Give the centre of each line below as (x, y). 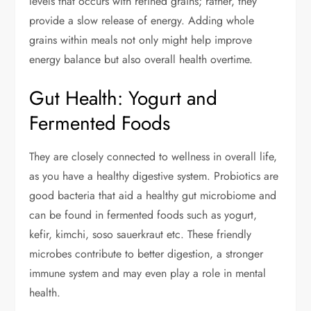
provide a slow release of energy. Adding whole (142, 21)
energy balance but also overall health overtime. (141, 60)
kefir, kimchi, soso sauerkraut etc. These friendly (141, 235)
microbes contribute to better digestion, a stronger (146, 254)
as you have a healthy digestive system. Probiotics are (154, 176)
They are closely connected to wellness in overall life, (153, 157)
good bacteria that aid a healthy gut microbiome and (153, 196)
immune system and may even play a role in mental (148, 274)
